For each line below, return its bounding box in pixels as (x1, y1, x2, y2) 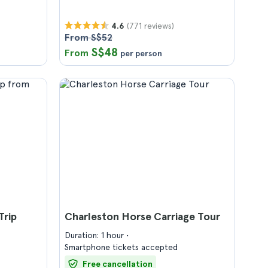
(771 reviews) (127, 20, 174, 31)
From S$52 (65, 32, 112, 43)
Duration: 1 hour (65, 230, 126, 240)
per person (120, 48, 162, 58)
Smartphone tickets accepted (65, 242, 178, 252)
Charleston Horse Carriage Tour (65, 210, 220, 223)
